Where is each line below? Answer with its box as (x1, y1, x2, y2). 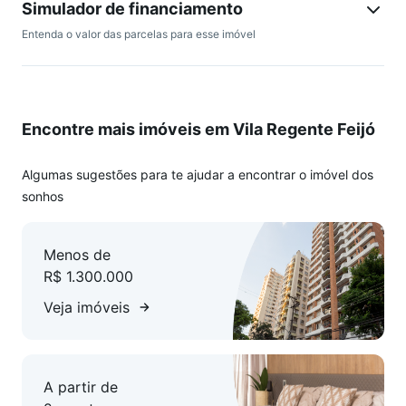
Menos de (43, 246, 111, 265)
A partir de (43, 378, 118, 397)
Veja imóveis (43, 298, 130, 317)
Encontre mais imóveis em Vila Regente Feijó (22, 120, 375, 140)
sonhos (22, 188, 63, 205)
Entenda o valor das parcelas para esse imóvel (22, 27, 256, 42)
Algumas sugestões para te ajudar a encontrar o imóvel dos (22, 167, 373, 183)
